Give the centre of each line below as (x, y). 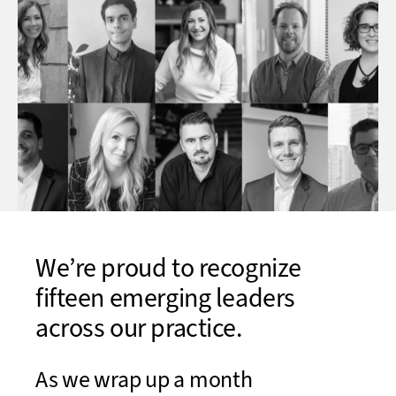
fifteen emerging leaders (165, 299)
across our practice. (139, 329)
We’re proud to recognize (168, 269)
